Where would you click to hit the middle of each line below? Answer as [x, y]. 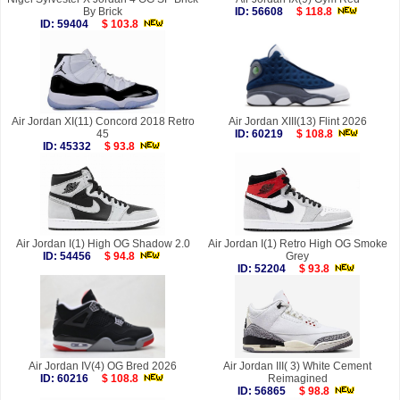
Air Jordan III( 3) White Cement [297, 367]
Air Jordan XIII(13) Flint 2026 [297, 122]
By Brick [103, 12]
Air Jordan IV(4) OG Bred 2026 [103, 367]
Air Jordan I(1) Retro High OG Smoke [297, 244]
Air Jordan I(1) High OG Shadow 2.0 [103, 244]
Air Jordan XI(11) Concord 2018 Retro [103, 122]
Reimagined [297, 379]
